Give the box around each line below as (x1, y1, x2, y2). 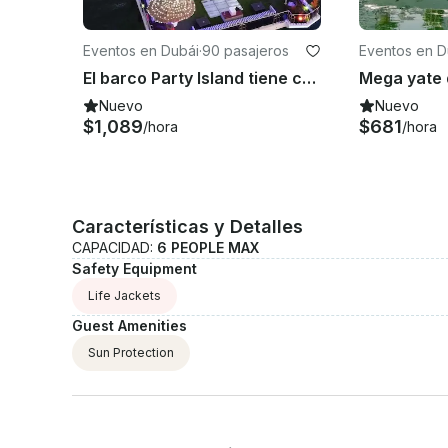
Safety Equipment (72, 259, 197, 277)
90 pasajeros (202, 41, 289, 59)
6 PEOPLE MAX (157, 238, 259, 256)
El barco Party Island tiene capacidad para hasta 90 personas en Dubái (302, 67, 316, 88)
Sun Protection (88, 344, 174, 360)
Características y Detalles (72, 215, 303, 237)
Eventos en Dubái (83, 41, 199, 59)
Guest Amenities (72, 316, 187, 334)
